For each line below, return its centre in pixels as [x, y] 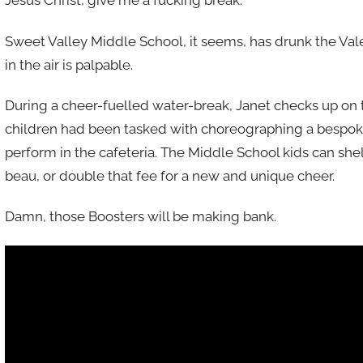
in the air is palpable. [68, 64]
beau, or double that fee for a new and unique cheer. [169, 175]
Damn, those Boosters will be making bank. [140, 217]
